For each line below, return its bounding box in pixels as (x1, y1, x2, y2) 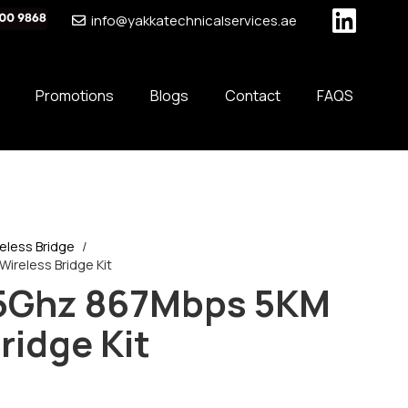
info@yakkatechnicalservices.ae (90, 10, 297, 30)
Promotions (36, 86, 115, 106)
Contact (225, 86, 281, 106)
